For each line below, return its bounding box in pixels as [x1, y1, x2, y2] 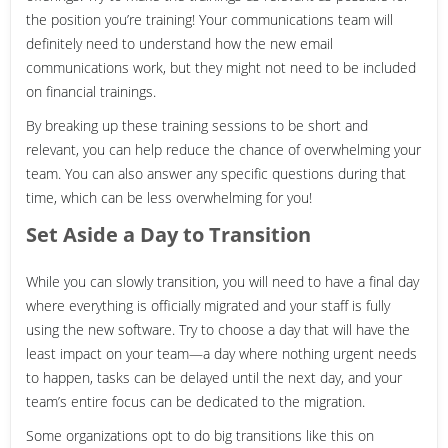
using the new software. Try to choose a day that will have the [26, 319, 410, 339]
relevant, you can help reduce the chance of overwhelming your [26, 139, 421, 159]
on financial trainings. [26, 81, 156, 101]
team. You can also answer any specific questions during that [26, 163, 406, 183]
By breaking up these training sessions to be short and [26, 115, 368, 135]
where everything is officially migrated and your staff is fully [26, 295, 390, 315]
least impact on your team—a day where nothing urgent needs [26, 343, 417, 363]
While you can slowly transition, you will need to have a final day [26, 271, 419, 291]
